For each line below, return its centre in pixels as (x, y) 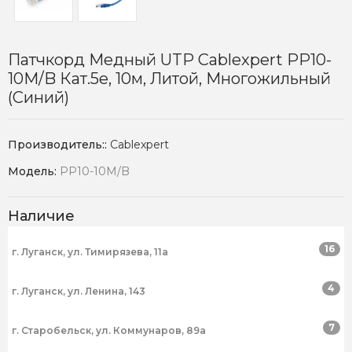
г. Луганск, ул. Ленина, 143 (79, 291)
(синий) (38, 98)
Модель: (34, 172)
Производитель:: (59, 145)
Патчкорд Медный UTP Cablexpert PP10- (170, 60)
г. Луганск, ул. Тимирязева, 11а (90, 252)
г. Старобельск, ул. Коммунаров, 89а (109, 331)
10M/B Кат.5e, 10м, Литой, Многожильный (169, 79)
